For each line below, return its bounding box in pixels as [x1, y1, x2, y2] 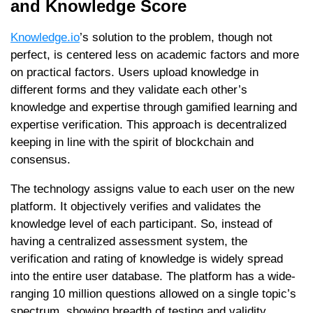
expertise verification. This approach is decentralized [10, 118, 286, 132]
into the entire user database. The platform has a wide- [10, 270, 296, 284]
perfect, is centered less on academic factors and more [10, 48, 299, 62]
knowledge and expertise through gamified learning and [10, 101, 297, 115]
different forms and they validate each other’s [10, 83, 247, 97]
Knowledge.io [10, 31, 80, 45]
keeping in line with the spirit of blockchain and [10, 136, 254, 150]
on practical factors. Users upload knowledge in [10, 66, 259, 80]
